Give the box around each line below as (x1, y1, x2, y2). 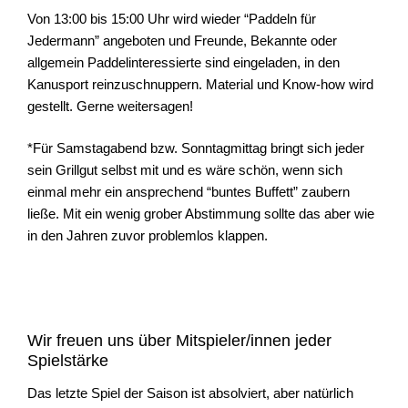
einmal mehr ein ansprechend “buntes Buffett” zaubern (27, 184, 350, 200)
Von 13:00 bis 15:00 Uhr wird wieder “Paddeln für (27, 10, 316, 26)
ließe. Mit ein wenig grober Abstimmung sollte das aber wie (27, 206, 374, 222)
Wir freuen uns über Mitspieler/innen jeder (27, 331, 331, 350)
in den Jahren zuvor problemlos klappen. (27, 228, 268, 244)
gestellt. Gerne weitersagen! (27, 97, 193, 114)
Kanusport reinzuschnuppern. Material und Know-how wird (27, 76, 373, 92)
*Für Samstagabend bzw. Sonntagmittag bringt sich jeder (27, 140, 364, 157)
